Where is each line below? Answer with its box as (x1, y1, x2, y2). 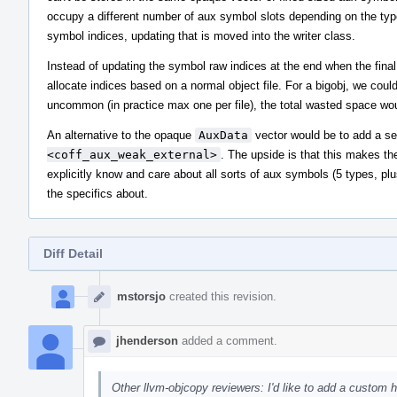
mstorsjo (117, 289, 166, 303)
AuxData (198, 128, 248, 142)
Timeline (28, 284, 76, 298)
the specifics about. (47, 186, 148, 200)
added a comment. (178, 333, 277, 347)
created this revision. (166, 289, 276, 303)
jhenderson (116, 333, 178, 347)
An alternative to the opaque (47, 128, 195, 142)
